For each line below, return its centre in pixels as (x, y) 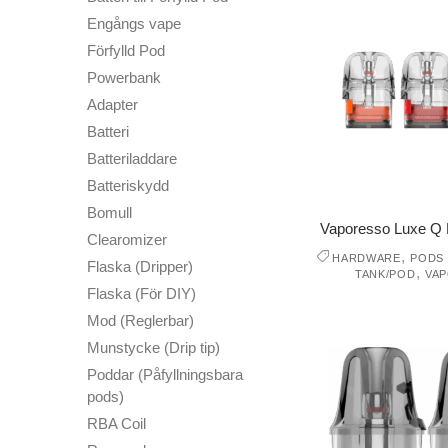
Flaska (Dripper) (140, 266)
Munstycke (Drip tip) (153, 347)
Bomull (109, 212)
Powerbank (124, 77)
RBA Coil (116, 423)
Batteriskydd (128, 185)
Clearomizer (127, 239)
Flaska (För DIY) (141, 293)
